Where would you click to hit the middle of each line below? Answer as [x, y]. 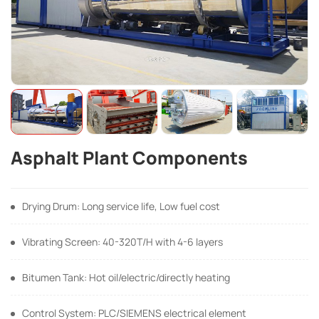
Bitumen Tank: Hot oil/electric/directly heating [126, 278]
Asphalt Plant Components [129, 158]
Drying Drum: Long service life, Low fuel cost [121, 206]
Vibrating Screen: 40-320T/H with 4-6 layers [122, 242]
